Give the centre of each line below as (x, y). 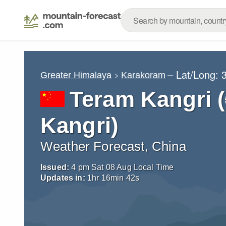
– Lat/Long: (195, 74)
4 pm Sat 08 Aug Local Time (123, 167)
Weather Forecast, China (113, 146)
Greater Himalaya (76, 75)
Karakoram (144, 75)
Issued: (55, 167)
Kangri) (80, 125)
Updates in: (63, 178)
